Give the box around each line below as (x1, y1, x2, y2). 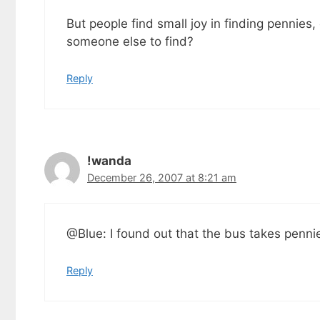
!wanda (87, 153, 131, 168)
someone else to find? (66, 34, 194, 49)
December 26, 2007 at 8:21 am (87, 171, 236, 184)
